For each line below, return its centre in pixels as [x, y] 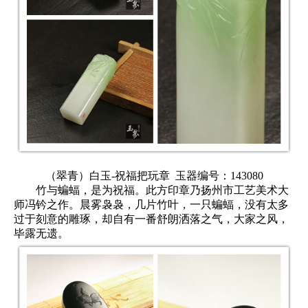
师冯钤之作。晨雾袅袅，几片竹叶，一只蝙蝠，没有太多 [151, 205]
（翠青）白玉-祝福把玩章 [107, 176]
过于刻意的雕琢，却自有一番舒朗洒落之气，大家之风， [151, 219]
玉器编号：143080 [216, 176]
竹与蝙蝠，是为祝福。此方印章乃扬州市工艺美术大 [151, 190]
